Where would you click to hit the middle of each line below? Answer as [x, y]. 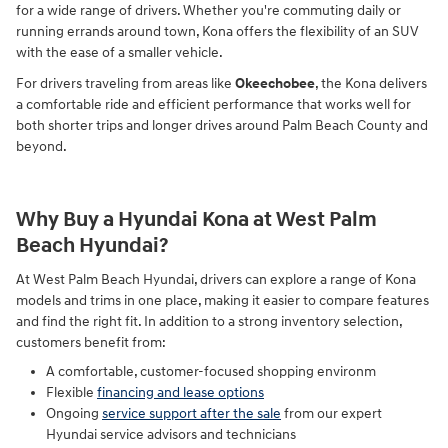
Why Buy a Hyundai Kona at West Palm [196, 219]
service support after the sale [191, 414]
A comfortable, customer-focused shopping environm [211, 372]
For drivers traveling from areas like [125, 83]
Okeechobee [275, 83]
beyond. [41, 146]
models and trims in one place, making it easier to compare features [222, 301]
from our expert [331, 414]
